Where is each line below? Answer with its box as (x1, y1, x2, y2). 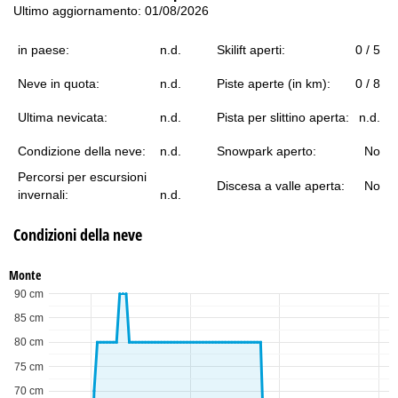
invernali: (18, 187, 68, 202)
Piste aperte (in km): (217, 76, 330, 91)
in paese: (18, 42, 69, 57)
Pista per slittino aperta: (217, 109, 349, 124)
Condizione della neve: (18, 143, 146, 158)
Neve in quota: (18, 76, 99, 91)
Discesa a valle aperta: (217, 178, 345, 193)
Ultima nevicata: (18, 109, 107, 124)
